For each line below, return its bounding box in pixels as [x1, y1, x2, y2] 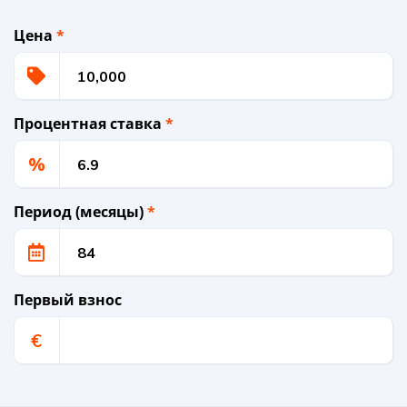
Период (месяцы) [14, 202, 147, 223]
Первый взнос [14, 290, 122, 311]
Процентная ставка [14, 114, 165, 134]
